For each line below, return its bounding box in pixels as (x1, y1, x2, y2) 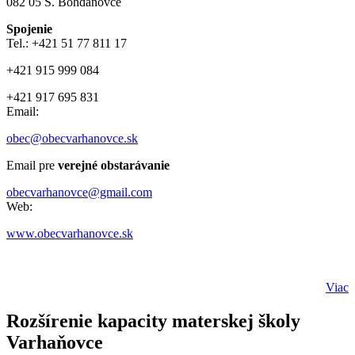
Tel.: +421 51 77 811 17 (6, 36, 127, 51)
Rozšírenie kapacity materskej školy (6, 311, 300, 332)
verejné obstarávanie (58, 158, 170, 173)
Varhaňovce (6, 332, 103, 353)
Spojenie (6, 22, 52, 36)
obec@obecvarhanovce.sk (6, 132, 138, 146)
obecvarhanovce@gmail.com (6, 185, 152, 200)
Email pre (6, 158, 58, 173)
